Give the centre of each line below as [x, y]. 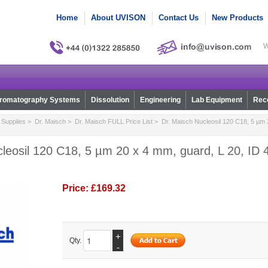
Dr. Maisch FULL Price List [113, 122]
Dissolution [110, 100]
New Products [237, 18]
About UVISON [118, 18]
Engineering [160, 100]
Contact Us [179, 18]
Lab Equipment [217, 100]
